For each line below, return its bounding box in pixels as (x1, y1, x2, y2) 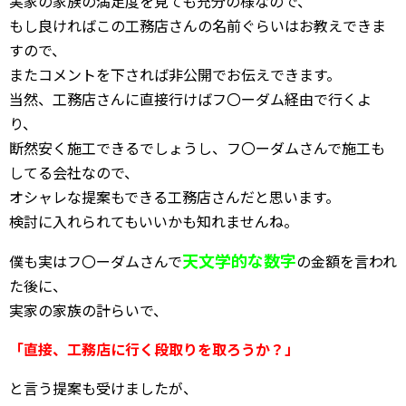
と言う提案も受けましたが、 (9, 377, 198, 399)
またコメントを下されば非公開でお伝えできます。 (9, 63, 341, 85)
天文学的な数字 (182, 248, 296, 272)
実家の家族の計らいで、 (9, 299, 168, 321)
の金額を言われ (296, 250, 397, 272)
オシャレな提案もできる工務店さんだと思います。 (9, 186, 340, 208)
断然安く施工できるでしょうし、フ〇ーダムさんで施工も (9, 137, 385, 159)
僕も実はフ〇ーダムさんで (9, 250, 182, 272)
